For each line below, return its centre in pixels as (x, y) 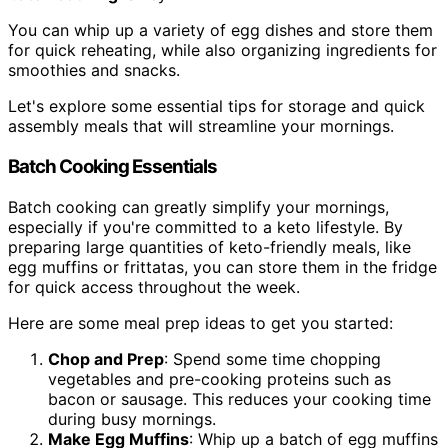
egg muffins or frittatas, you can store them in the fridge (222, 266)
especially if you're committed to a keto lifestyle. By (205, 226)
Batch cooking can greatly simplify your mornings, (198, 206)
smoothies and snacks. (94, 70)
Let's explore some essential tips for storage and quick (216, 106)
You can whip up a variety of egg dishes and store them (220, 30)
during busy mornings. (132, 418)
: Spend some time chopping (272, 358)
